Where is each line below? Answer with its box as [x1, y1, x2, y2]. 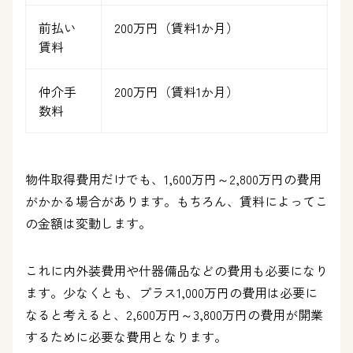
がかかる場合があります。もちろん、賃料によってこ [25, 191, 328, 210]
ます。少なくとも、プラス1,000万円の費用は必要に [25, 283, 318, 302]
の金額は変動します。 [25, 214, 151, 232]
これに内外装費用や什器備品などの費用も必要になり [25, 261, 328, 280]
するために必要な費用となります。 [25, 327, 227, 346]
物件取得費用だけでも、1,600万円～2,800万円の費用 [25, 169, 321, 188]
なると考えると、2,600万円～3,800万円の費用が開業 [25, 305, 323, 324]
